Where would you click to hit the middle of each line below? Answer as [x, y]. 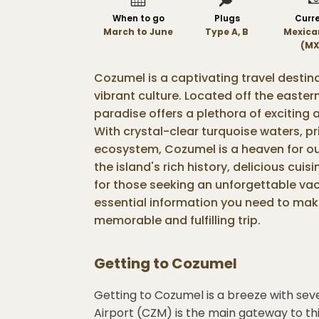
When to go [138, 18]
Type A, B [227, 32]
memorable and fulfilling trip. [177, 220]
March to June [138, 32]
